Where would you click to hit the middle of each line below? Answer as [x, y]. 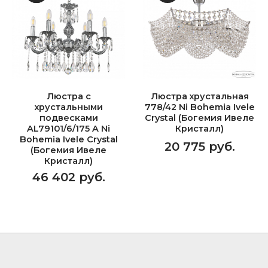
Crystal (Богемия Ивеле [200, 118]
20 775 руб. [200, 147]
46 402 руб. [68, 177]
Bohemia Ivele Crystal [68, 139]
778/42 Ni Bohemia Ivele [200, 107]
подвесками [68, 118]
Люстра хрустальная [200, 96]
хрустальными [68, 107]
